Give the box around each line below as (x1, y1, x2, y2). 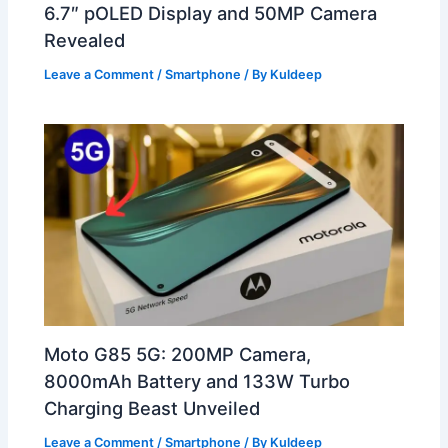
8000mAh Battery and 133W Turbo (44, 369, 351, 392)
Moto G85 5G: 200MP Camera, (44, 342, 312, 365)
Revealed (44, 28, 126, 51)
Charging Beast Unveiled (44, 396, 261, 419)
